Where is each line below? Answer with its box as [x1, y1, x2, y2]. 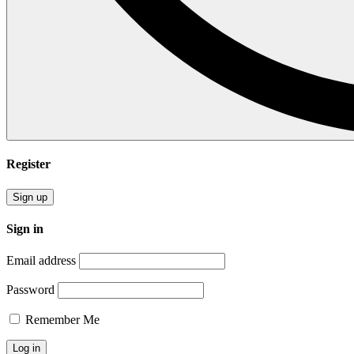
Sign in [6, 221, 43, 235]
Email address [6, 254, 76, 268]
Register [6, 157, 51, 171]
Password [6, 283, 55, 297]
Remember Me [22, 313, 100, 327]
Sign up [13, 190, 47, 203]
